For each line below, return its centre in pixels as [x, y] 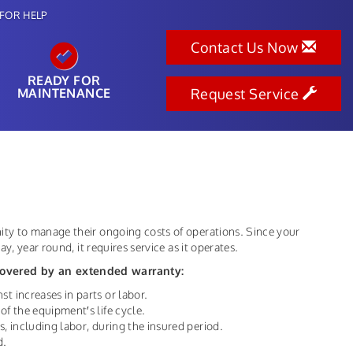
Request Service [246, 94]
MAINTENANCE [64, 93]
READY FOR [64, 80]
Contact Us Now [247, 47]
